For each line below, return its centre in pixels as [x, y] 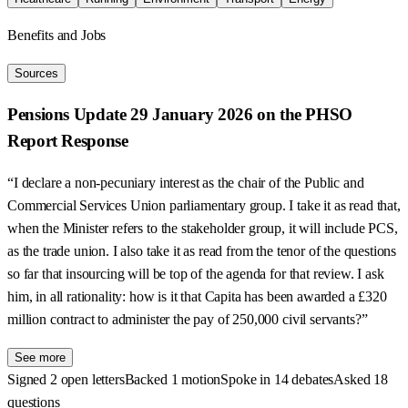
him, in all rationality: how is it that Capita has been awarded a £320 [197, 296]
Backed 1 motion [173, 379]
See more [40, 357]
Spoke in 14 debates [277, 379]
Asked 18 [361, 379]
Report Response [68, 141]
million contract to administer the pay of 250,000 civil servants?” [188, 319]
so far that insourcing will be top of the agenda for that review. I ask [196, 273]
